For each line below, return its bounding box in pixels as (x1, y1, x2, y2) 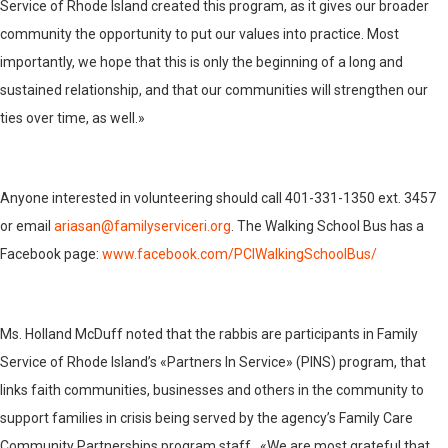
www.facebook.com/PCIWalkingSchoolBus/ (102, 246, 377, 263)
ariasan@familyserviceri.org (54, 218, 231, 235)
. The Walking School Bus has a (231, 218, 424, 235)
